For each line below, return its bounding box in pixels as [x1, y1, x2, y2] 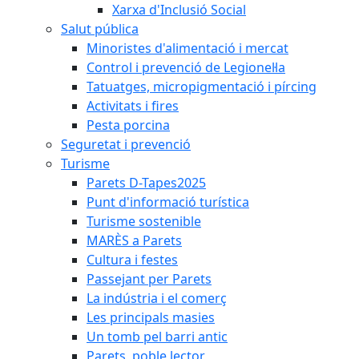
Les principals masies [87, 309, 215, 326]
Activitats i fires [87, 97, 179, 115]
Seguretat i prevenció [61, 135, 191, 153]
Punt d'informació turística [87, 193, 249, 211]
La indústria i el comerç [87, 289, 227, 307]
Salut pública [61, 20, 139, 38]
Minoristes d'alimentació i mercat [87, 39, 288, 57]
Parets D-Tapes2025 [87, 174, 206, 192]
